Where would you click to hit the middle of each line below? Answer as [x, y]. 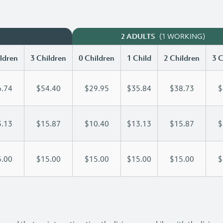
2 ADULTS [138, 36]
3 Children [48, 58]
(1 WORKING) [182, 36]
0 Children [97, 58]
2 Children [182, 58]
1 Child [139, 58]
